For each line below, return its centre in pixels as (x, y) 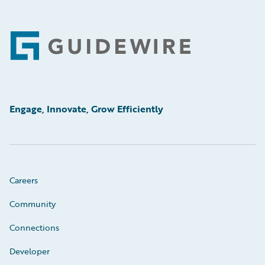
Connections (34, 227)
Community (33, 204)
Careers (24, 180)
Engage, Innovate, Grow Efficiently (86, 109)
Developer (30, 251)
